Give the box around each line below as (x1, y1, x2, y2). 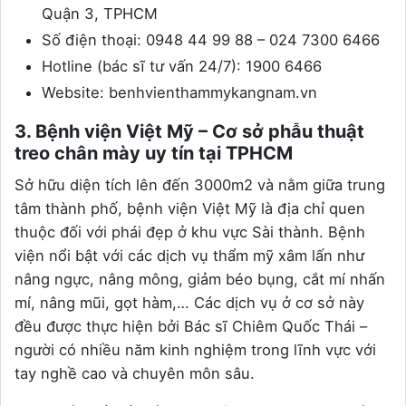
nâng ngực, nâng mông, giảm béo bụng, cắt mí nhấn (14, 269, 385, 288)
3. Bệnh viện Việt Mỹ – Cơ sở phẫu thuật (14, 120, 364, 142)
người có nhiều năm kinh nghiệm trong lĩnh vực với (14, 340, 376, 359)
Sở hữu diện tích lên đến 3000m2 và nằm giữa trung (14, 175, 385, 194)
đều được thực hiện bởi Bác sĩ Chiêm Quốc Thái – (14, 316, 367, 335)
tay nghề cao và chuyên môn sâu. (14, 363, 255, 382)
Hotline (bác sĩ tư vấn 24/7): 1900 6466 (42, 56, 322, 75)
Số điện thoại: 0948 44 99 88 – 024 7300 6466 (42, 30, 380, 49)
